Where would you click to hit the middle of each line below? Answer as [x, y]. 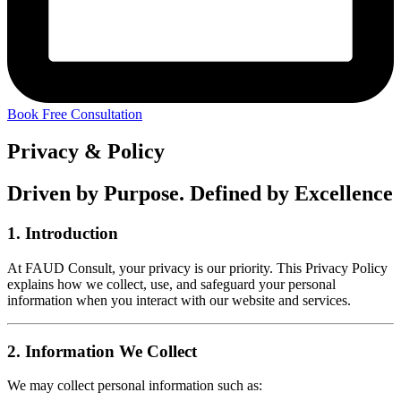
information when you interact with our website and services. [179, 301]
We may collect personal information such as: [135, 386]
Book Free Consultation [75, 114]
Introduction [72, 234]
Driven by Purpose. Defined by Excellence [200, 194]
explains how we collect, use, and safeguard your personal [171, 285]
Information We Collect [111, 351]
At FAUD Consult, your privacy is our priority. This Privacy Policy [197, 269]
